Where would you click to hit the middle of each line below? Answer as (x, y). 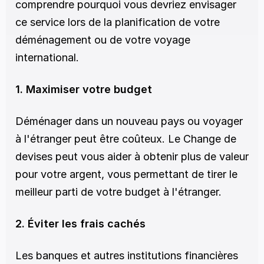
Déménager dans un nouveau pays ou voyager (129, 121)
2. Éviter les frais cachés (80, 224)
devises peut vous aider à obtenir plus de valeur (132, 156)
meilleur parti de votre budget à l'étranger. (118, 192)
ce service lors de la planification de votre (118, 22)
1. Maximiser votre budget (84, 89)
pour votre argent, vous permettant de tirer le (126, 174)
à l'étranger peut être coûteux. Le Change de (126, 139)
